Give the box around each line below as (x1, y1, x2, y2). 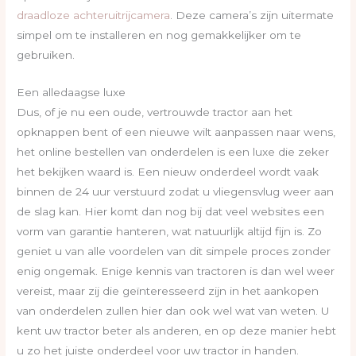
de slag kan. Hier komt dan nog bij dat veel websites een (17, 204, 325, 218)
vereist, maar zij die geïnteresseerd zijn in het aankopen (17, 284, 319, 297)
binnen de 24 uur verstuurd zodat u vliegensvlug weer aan (17, 184, 335, 198)
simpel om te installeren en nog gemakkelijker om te (17, 28, 302, 41)
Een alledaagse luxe (17, 85, 126, 99)
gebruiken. (17, 48, 79, 61)
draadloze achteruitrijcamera (17, 8, 171, 21)
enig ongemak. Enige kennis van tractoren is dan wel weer (17, 264, 335, 277)
